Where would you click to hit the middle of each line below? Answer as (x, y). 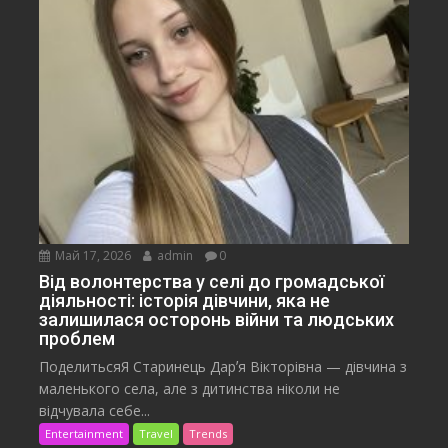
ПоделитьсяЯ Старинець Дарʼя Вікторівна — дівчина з (223, 367)
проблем (77, 339)
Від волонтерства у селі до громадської (212, 282)
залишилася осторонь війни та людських (217, 320)
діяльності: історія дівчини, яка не (185, 301)
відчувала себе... (95, 411)
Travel (156, 434)
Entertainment (84, 434)
